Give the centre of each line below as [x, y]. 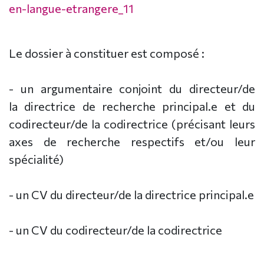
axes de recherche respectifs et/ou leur [132, 141]
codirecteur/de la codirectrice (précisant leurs [132, 123]
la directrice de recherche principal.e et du [132, 106]
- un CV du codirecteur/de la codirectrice [117, 230]
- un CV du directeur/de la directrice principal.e [131, 194]
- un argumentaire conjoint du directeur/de [132, 88]
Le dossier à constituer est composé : [107, 53]
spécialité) [36, 159]
